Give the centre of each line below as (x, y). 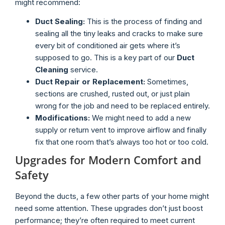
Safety (32, 175)
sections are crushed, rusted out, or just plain (113, 94)
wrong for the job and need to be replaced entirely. (123, 106)
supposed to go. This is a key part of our (106, 58)
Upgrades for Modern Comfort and (108, 160)
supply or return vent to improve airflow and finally (121, 130)
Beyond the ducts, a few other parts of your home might (112, 196)
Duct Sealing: (60, 22)
